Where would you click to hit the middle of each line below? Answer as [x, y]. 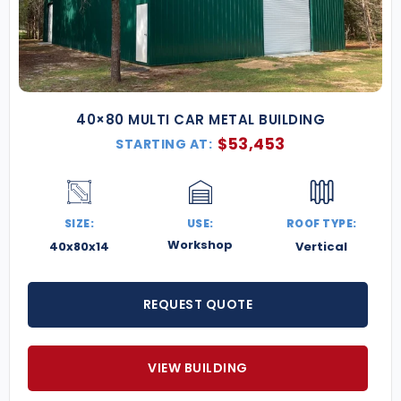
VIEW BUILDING [198, 368]
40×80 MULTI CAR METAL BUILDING [200, 120]
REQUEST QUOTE [198, 305]
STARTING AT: [164, 145]
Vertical [322, 247]
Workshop [200, 245]
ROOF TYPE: [321, 224]
